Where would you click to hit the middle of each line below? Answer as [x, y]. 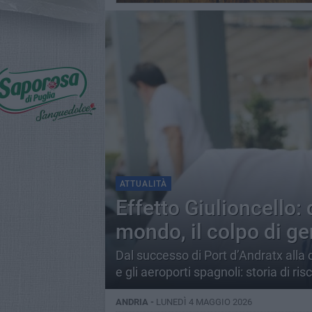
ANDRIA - [135, 302]
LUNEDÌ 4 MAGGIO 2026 [204, 302]
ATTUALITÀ [143, 184]
